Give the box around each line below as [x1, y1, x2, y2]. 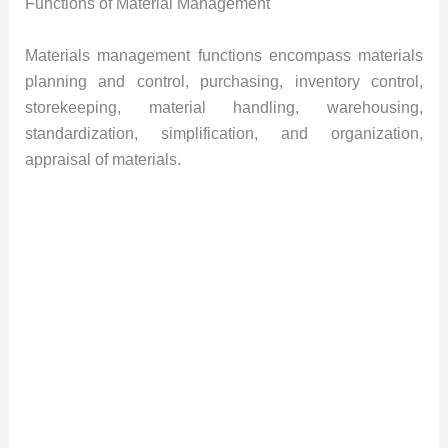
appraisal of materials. [24, 150, 181, 168]
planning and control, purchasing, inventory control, [24, 72, 424, 90]
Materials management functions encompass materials [24, 46, 424, 64]
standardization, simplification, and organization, [24, 124, 424, 142]
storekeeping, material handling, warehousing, [24, 98, 424, 116]
